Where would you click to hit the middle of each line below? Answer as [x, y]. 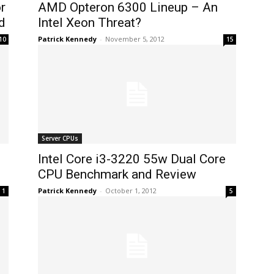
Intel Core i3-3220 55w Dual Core [132, 159]
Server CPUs [60, 138]
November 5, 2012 [135, 39]
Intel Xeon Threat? [90, 23]
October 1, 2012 [131, 191]
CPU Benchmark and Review [117, 174]
